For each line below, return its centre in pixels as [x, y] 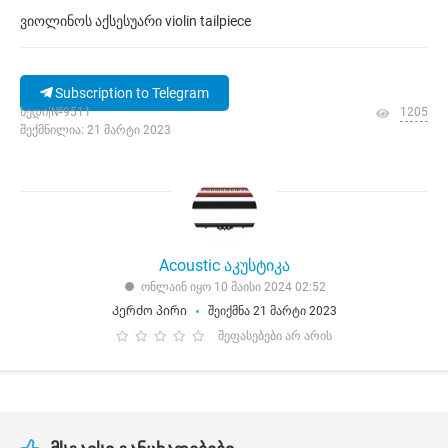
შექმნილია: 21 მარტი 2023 [95, 130]
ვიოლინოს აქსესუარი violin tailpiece [135, 21]
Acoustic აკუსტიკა [224, 265]
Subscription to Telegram [130, 93]
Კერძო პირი [149, 311]
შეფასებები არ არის [275, 336]
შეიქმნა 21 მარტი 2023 [272, 311]
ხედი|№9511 [55, 112]
